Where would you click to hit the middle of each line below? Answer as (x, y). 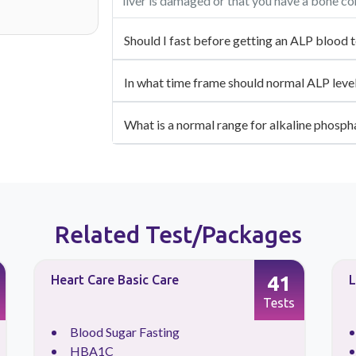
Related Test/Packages (178, 234)
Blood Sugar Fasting (124, 332)
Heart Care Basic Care (114, 280)
